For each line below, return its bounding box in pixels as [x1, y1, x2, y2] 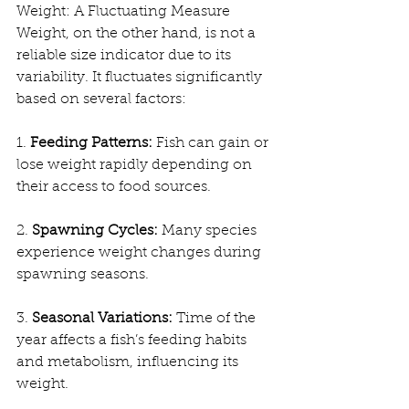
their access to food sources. [16, 180, 211, 195]
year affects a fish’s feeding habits [16, 333, 250, 349]
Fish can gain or [152, 136, 272, 152]
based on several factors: [16, 92, 186, 108]
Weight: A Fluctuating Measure [16, 5, 230, 20]
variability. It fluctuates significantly [16, 70, 266, 86]
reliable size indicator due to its [16, 48, 235, 64]
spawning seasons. [16, 267, 149, 283]
